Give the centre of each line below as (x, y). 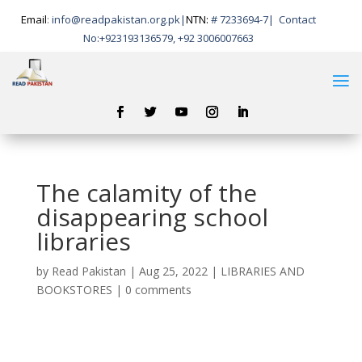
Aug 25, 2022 (173, 271)
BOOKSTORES (74, 289)
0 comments (158, 289)
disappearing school (152, 217)
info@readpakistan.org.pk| (119, 19)
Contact (298, 19)
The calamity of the (146, 192)
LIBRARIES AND (262, 271)
